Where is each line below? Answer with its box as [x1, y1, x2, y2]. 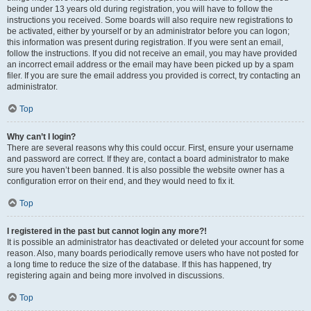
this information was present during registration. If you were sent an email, [7, 37, 283, 47]
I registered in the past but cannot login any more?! [7, 226, 207, 236]
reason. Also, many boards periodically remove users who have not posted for [7, 249, 299, 258]
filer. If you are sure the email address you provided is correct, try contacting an [7, 71, 301, 81]
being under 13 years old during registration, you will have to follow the [7, 4, 273, 14]
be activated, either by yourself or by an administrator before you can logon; [7, 26, 289, 36]
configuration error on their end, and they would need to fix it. [7, 176, 235, 186]
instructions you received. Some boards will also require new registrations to [7, 15, 293, 25]
